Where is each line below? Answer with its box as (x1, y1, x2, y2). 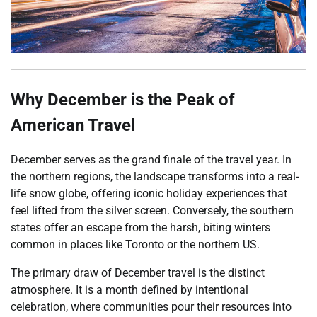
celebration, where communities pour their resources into (11, 300, 292, 314)
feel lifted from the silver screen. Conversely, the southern (11, 204, 294, 218)
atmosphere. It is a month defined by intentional (11, 283, 248, 297)
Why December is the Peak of (11, 89, 235, 110)
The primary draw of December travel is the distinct (11, 266, 265, 280)
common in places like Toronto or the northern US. (11, 238, 260, 252)
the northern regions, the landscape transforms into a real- (11, 170, 299, 184)
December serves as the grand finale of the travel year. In (11, 153, 292, 167)
